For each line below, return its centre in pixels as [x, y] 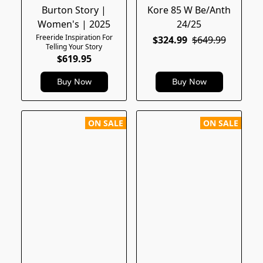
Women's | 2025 [74, 24]
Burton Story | [74, 10]
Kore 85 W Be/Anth [189, 10]
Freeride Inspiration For [74, 37]
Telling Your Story [74, 46]
